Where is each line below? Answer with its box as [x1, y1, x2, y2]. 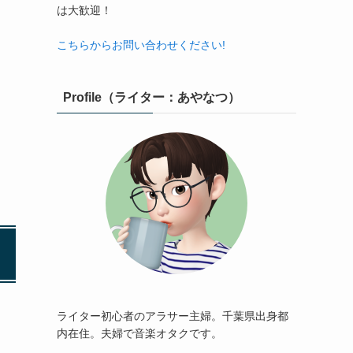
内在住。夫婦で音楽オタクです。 [57, 327, 222, 340]
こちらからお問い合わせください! [57, 39, 225, 51]
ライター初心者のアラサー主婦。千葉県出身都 [57, 310, 288, 322]
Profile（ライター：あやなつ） [63, 91, 240, 104]
